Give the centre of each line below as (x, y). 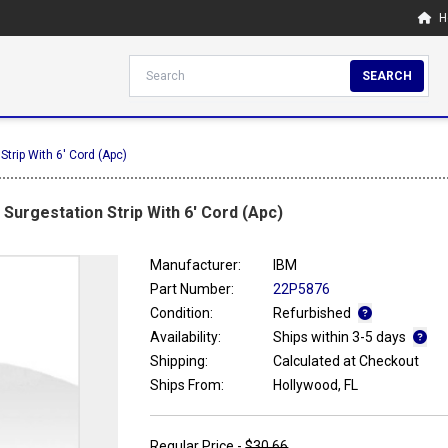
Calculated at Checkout (346, 361)
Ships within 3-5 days (341, 337)
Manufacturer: (196, 265)
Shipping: (179, 361)
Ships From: (187, 385)
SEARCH (387, 76)
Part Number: (192, 289)
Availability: (186, 337)
